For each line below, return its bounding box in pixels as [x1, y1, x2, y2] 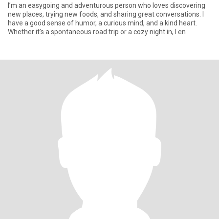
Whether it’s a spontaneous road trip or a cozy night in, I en [8, 28, 186, 36]
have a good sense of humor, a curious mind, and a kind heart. [8, 19, 197, 27]
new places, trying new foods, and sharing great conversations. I [8, 10, 204, 18]
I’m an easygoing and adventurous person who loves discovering [8, 1, 205, 9]
